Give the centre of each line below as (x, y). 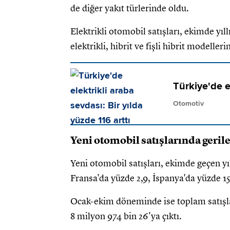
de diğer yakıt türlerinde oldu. (130, 8)
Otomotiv (188, 103)
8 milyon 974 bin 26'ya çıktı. (126, 216)
